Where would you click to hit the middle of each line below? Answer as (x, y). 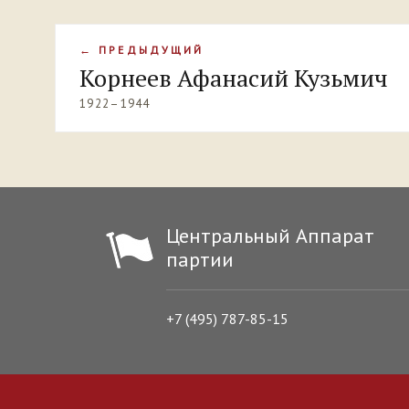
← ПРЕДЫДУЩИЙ (142, 49)
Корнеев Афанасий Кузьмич (234, 77)
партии (200, 259)
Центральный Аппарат (270, 235)
